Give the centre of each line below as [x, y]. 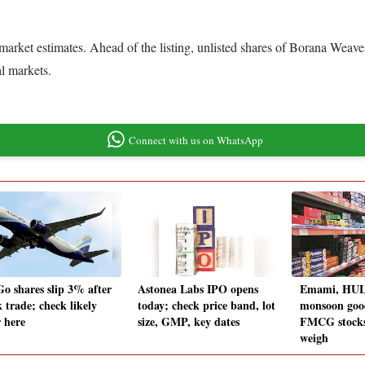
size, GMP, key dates [189, 322]
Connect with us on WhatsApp [196, 140]
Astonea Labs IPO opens [198, 289]
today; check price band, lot [207, 306]
